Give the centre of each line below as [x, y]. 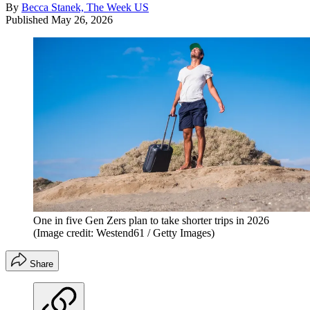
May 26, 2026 [82, 19]
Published [28, 19]
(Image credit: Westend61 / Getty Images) [124, 232]
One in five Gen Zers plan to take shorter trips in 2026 [151, 220]
